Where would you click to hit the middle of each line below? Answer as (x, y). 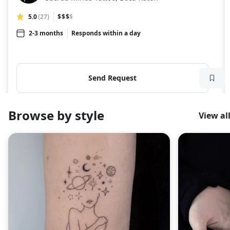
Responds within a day (106, 33)
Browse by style (56, 116)
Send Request (112, 78)
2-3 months (46, 33)
